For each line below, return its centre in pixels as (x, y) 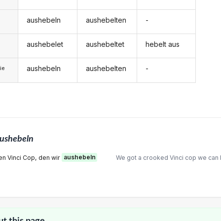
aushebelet (45, 44)
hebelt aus (162, 44)
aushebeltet (105, 44)
